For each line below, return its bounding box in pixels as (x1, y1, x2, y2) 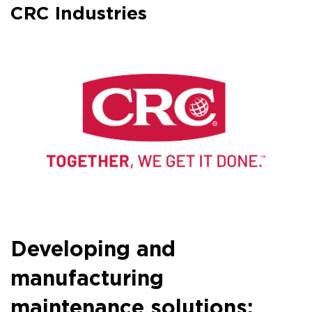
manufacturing (10, 269, 164, 290)
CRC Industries (10, 5, 147, 24)
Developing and (10, 240, 175, 261)
